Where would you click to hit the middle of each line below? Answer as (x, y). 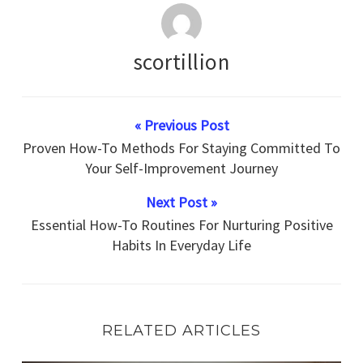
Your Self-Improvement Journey (181, 168)
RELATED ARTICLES (181, 330)
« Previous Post (181, 125)
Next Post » (181, 202)
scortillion (181, 61)
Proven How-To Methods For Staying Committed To (181, 147)
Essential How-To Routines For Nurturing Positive (181, 224)
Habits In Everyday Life (181, 245)
